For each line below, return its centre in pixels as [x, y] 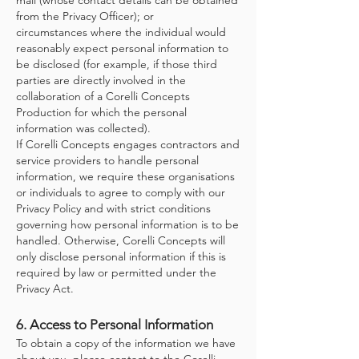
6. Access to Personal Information [115, 325]
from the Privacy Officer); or [85, 16]
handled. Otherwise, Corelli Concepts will [121, 240]
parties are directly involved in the [101, 80]
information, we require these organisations [125, 176]
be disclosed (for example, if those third [117, 64]
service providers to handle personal [107, 160]
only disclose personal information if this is [121, 256]
